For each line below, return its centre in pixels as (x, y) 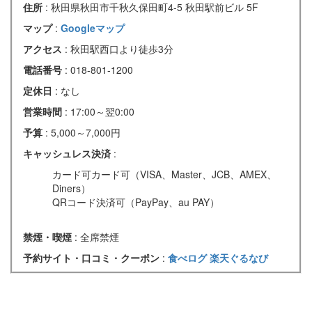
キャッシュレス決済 (68, 153)
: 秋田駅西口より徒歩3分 (119, 48)
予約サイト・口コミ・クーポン (93, 257)
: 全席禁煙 (97, 236)
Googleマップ (93, 28)
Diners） (71, 188)
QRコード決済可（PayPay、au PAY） (136, 202)
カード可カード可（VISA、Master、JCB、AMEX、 (164, 174)
